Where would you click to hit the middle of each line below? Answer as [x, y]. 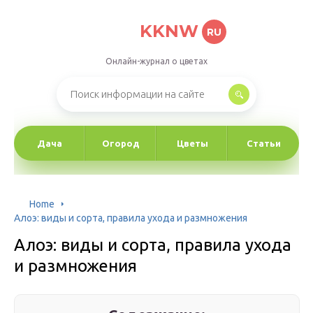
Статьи [263, 143]
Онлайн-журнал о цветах [156, 61]
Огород [121, 143]
